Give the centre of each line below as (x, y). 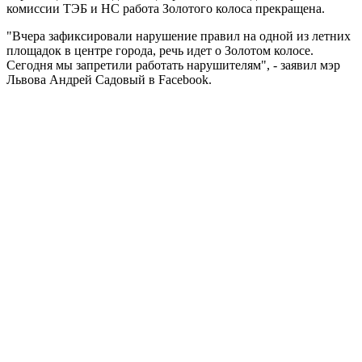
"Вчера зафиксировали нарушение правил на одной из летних (179, 36)
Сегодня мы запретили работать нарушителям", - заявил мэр (173, 65)
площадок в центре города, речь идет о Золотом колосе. (160, 50)
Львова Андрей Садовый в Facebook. (109, 79)
